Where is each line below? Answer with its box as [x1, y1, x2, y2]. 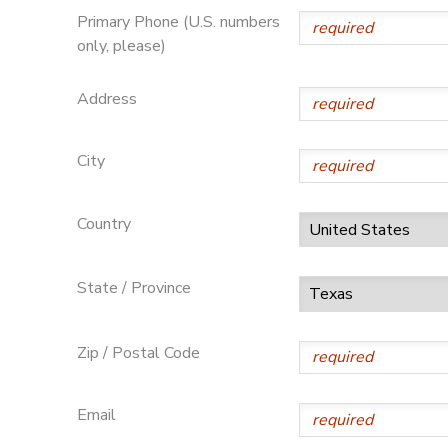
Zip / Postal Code [76, 341, 200, 364]
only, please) [76, 35, 166, 58]
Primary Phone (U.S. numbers [76, 11, 280, 34]
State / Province [76, 277, 191, 300]
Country [76, 212, 131, 235]
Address [76, 88, 137, 111]
